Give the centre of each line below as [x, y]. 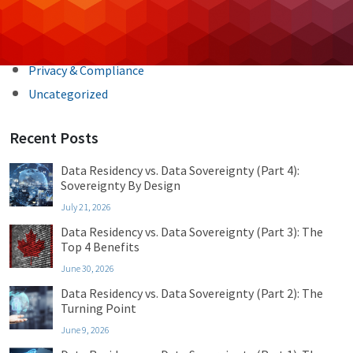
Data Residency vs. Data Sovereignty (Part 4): [180, 170]
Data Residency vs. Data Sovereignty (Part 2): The [192, 293]
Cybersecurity [65, 23]
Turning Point [98, 308]
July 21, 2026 [86, 207]
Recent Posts [54, 137]
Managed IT [60, 46]
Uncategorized [68, 94]
